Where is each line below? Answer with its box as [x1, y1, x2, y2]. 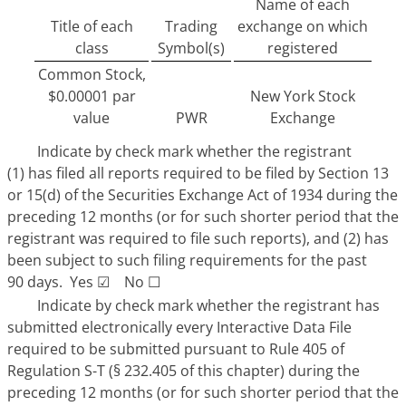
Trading [165, 16, 217, 37]
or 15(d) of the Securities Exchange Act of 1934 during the [7, 184, 398, 205]
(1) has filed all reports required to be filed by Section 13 [7, 162, 389, 183]
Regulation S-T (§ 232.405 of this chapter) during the [7, 361, 360, 382]
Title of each [50, 16, 133, 37]
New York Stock [250, 86, 355, 107]
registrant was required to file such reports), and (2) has [7, 227, 389, 248]
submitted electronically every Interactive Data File [7, 317, 352, 338]
